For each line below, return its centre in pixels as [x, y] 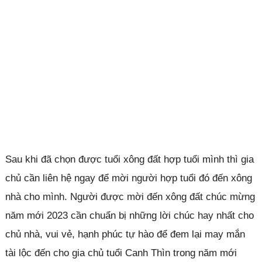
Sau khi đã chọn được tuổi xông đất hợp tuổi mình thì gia [129, 159]
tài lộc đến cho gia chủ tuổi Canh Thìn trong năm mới [121, 253]
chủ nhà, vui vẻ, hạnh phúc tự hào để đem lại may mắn [125, 234]
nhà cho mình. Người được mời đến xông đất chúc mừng [130, 196]
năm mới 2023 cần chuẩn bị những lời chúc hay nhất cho [129, 215]
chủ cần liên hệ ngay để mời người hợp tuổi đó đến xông [128, 178]
